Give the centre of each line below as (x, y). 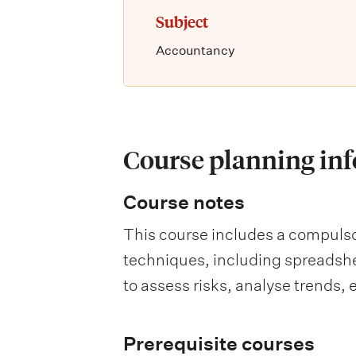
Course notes (184, 202)
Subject (182, 21)
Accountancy (195, 51)
